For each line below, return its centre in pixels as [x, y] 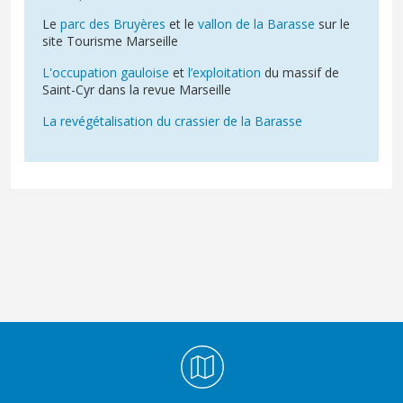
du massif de [300, 72]
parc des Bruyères [113, 23]
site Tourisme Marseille [110, 40]
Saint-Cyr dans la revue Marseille [137, 89]
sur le [332, 23]
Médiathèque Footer [70, 352]
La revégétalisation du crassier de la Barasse [172, 121]
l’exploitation [224, 72]
